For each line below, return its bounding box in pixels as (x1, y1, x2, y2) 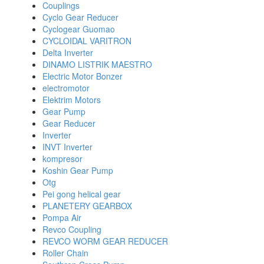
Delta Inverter (42, 46, 93, 58)
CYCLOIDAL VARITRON (42, 34, 131, 47)
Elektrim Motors (42, 93, 101, 105)
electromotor (42, 81, 90, 94)
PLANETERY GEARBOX (42, 199, 132, 212)
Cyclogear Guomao (42, 22, 115, 35)
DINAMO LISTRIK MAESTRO (42, 58, 152, 70)
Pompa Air (42, 211, 81, 223)
